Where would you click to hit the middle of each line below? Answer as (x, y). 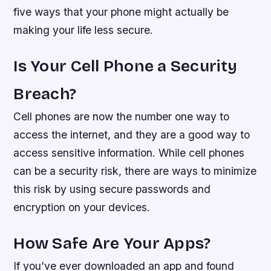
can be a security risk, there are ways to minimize (135, 171)
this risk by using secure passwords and (112, 189)
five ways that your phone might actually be (121, 12)
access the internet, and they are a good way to (132, 135)
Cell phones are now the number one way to (122, 117)
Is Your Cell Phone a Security (126, 66)
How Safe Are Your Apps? (112, 243)
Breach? (45, 94)
